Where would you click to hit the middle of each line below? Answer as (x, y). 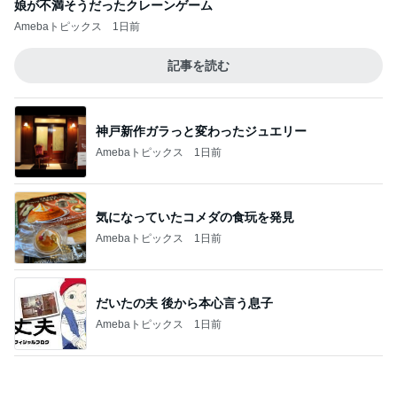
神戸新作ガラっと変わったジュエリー (201, 131)
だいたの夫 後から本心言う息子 (184, 303)
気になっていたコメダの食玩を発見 (195, 217)
